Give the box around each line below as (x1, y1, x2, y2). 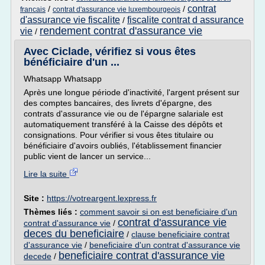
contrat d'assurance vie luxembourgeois (53, 5, 180, 14)
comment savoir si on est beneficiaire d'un (80, 207, 237, 216)
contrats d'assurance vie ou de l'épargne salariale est (24, 109, 223, 118)
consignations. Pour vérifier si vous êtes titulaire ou (24, 130, 214, 140)
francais (20, 5, 46, 14)
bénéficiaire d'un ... (24, 56, 119, 68)
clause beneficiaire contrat (131, 230, 230, 239)
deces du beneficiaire (24, 228, 124, 240)
